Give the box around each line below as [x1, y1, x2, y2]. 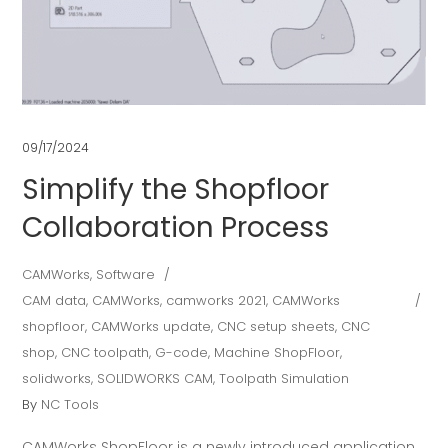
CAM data [22, 291, 87, 311]
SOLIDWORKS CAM [97, 369, 214, 389]
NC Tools [41, 395, 100, 415]
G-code [155, 343, 209, 363]
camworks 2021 [166, 291, 267, 311]
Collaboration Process [22, 208, 330, 248]
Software [96, 265, 156, 285]
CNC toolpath [61, 343, 150, 363]
